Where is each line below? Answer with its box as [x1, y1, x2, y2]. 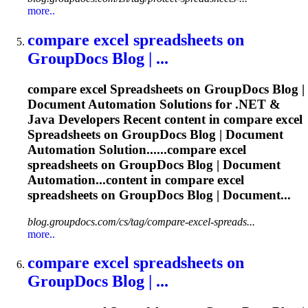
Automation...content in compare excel [27, 172, 244, 187]
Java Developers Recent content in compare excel [27, 111, 302, 126]
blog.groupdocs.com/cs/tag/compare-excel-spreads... [27, 215, 255, 228]
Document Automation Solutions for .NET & [27, 96, 280, 111]
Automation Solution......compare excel [27, 142, 246, 157]
